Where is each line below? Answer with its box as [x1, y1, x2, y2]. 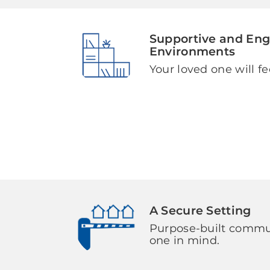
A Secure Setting [149, 202, 251, 218]
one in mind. [149, 233, 220, 247]
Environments [149, 44, 236, 59]
